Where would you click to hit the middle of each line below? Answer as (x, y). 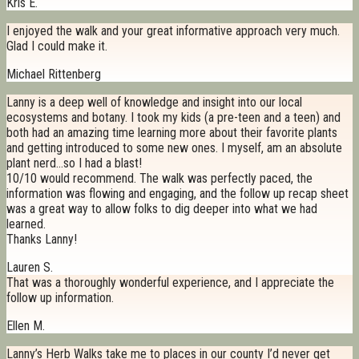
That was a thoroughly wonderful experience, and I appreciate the (170, 283)
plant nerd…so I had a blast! (74, 163)
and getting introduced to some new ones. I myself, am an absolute (174, 148)
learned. (26, 224)
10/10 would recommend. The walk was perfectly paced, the (159, 179)
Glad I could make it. (57, 46)
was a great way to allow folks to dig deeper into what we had (162, 209)
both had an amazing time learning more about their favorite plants (172, 133)
